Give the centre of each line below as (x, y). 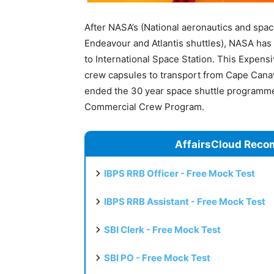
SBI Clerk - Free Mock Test (162, 229)
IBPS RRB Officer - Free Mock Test (180, 173)
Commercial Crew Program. (144, 106)
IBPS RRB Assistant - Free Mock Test (185, 201)
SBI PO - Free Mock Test (157, 257)
